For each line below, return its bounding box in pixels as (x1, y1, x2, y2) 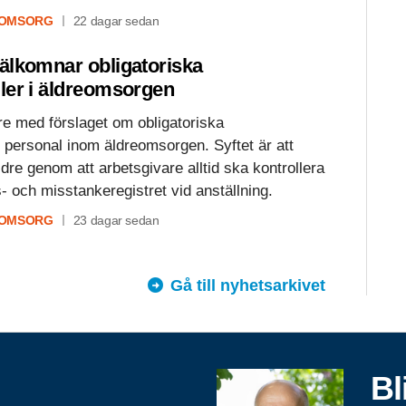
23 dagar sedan (72, 212, 159, 227)
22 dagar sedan (72, 13, 159, 28)
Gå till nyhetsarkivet (170, 275, 325, 295)
